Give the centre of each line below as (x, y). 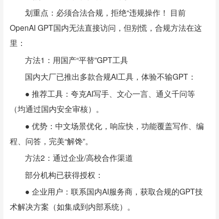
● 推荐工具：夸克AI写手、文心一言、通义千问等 (110, 93)
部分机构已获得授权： (64, 174)
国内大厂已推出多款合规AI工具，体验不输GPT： (111, 77)
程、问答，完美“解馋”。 (51, 141)
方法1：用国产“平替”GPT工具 (77, 59)
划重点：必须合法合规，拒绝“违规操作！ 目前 (106, 12)
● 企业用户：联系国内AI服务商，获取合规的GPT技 (114, 191)
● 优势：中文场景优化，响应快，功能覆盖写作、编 (115, 125)
